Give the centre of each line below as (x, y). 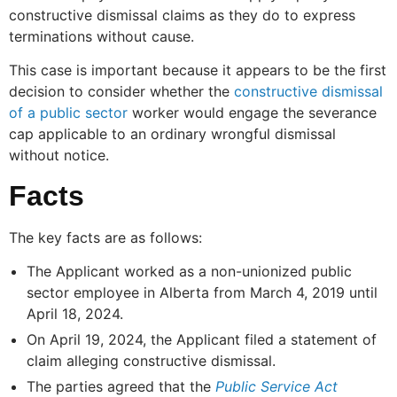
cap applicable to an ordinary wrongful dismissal (172, 134)
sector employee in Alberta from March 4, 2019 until (202, 292)
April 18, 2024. (75, 313)
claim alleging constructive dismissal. (151, 360)
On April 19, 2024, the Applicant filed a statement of (202, 339)
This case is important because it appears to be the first (198, 70)
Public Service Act (276, 386)
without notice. (59, 156)
